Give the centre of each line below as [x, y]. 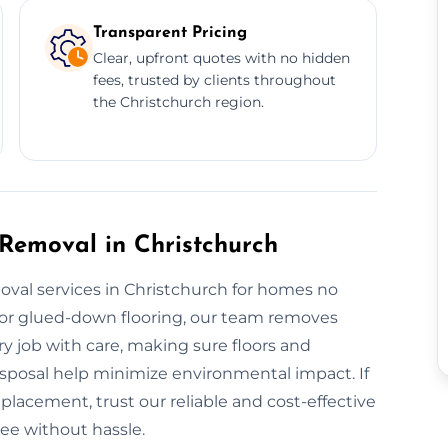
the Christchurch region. [178, 101]
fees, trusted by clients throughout [214, 79]
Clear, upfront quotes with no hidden [221, 57]
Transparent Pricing [169, 32]
